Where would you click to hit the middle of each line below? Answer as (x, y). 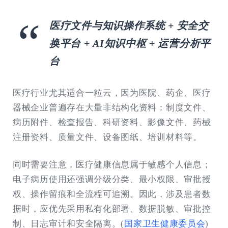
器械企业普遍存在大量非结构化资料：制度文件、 (112, 107)
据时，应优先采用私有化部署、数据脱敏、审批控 (112, 209)
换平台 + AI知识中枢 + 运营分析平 (130, 43)
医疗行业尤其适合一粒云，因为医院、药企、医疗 (112, 93)
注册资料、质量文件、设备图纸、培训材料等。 (107, 137)
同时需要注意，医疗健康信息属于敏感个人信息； (112, 165)
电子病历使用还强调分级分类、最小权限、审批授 (112, 180)
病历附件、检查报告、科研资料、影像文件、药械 (112, 122)
